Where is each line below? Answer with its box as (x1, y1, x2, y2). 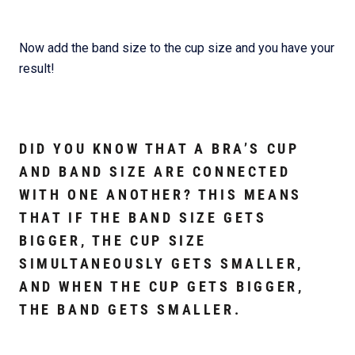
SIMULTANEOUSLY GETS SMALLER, (19, 255, 303, 273)
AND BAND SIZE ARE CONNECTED (19, 163, 291, 181)
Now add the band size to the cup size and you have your (19, 40, 334, 56)
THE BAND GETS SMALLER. (19, 301, 242, 319)
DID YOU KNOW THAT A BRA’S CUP (19, 140, 300, 158)
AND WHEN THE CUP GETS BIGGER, (19, 278, 304, 296)
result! (19, 61, 55, 77)
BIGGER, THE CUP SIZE (19, 232, 208, 250)
